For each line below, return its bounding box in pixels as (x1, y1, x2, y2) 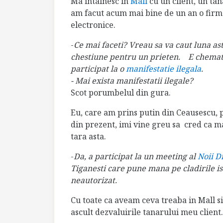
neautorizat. (71, 175, 117, 186)
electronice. (71, 19, 115, 31)
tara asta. (71, 131, 106, 142)
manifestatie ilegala (126, 63, 201, 75)
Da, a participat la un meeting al (74, 151, 198, 162)
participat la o (71, 63, 126, 75)
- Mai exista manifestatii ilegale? (71, 75, 193, 87)
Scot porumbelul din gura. (71, 87, 171, 99)
